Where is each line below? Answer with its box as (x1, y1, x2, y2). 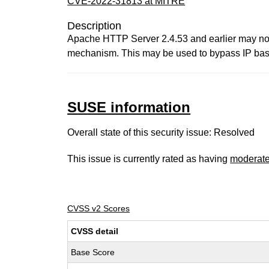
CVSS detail (71, 226, 119, 236)
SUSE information (67, 99, 191, 115)
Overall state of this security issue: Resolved (67, 127, 255, 138)
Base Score (71, 247, 115, 257)
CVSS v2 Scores (67, 204, 130, 213)
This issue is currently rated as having (67, 154, 231, 164)
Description (67, 20, 122, 32)
